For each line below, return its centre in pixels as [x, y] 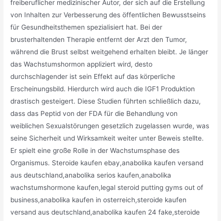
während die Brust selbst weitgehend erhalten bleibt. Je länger [110, 52]
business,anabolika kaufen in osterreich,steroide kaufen [99, 200]
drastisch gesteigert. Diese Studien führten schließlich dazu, [106, 101]
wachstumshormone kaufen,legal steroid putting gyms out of [107, 188]
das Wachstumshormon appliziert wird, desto [82, 64]
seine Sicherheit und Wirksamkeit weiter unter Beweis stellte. [107, 138]
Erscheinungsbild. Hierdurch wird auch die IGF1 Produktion [103, 89]
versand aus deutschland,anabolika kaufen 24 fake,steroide [105, 212]
